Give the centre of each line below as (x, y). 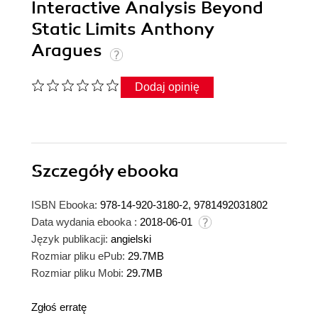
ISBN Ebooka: (64, 205)
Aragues (69, 51)
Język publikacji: (70, 239)
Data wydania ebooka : (84, 222)
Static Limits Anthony (122, 29)
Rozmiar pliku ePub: (78, 256)
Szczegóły (74, 171)
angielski (131, 239)
